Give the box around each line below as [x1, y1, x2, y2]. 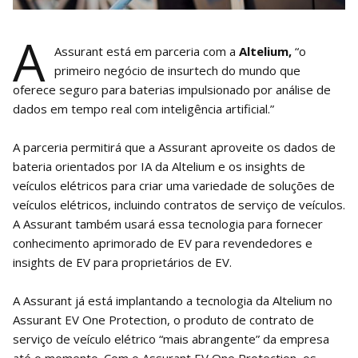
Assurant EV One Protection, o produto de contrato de [13, 312, 314, 328]
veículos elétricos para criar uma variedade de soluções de [13, 177, 335, 194]
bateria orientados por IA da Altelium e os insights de [13, 158, 305, 175]
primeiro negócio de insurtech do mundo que [54, 62, 300, 79]
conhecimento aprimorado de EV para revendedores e [13, 235, 312, 252]
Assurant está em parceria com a [54, 43, 239, 60]
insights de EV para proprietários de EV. [13, 254, 232, 271]
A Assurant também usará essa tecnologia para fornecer [13, 216, 323, 233]
